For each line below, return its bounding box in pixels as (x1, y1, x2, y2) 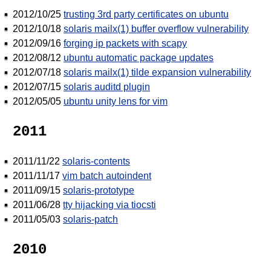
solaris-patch (63, 214, 118, 224)
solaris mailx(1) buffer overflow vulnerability (64, 23, 249, 34)
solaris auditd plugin (64, 81, 150, 92)
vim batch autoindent (62, 170, 151, 181)
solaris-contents (62, 155, 130, 166)
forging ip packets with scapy (64, 38, 187, 48)
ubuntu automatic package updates (64, 52, 214, 63)
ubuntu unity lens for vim (64, 96, 168, 106)
